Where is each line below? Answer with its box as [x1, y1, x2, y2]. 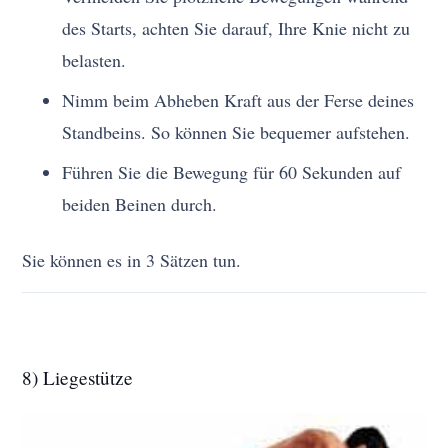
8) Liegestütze [22, 365, 134, 391]
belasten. [62, 48, 127, 73]
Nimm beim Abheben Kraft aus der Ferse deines [62, 88, 415, 113]
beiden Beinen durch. [62, 192, 218, 217]
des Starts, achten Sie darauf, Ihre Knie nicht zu [62, 16, 411, 41]
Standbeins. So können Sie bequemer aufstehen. [62, 120, 411, 145]
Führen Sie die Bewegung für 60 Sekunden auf [62, 160, 402, 185]
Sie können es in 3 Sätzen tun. [22, 248, 242, 273]
